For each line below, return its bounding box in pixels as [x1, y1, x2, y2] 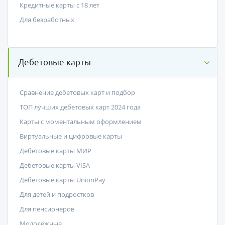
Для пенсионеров [19, 204, 74, 214]
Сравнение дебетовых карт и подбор [19, 88, 135, 97]
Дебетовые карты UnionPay [19, 175, 105, 185]
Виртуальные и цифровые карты [19, 132, 122, 141]
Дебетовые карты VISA [19, 161, 90, 170]
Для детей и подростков [19, 190, 94, 199]
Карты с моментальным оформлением [19, 117, 142, 127]
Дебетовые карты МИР [19, 146, 91, 156]
